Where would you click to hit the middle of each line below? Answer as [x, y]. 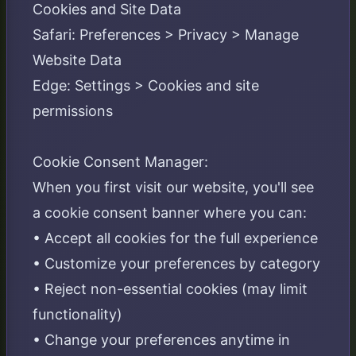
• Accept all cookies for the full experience [175, 238]
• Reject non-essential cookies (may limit [170, 289]
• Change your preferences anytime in [161, 340]
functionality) [77, 314]
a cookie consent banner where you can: [170, 213]
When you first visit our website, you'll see [173, 187]
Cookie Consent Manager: [120, 162]
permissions [73, 111]
